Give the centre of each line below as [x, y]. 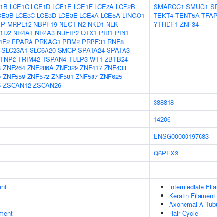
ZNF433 [115, 68]
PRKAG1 [48, 41]
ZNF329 [67, 68]
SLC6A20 [43, 50]
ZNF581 [62, 76]
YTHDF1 [166, 24]
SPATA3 [118, 50]
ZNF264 [14, 68]
